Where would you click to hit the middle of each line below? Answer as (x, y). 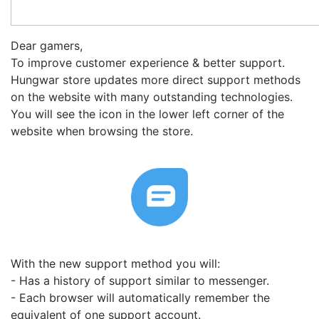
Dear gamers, (47, 46)
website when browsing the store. (102, 131)
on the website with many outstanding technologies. (152, 97)
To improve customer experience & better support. (148, 63)
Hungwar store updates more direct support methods (156, 80)
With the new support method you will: (115, 263)
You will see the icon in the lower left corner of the (147, 114)
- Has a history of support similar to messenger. (140, 281)
